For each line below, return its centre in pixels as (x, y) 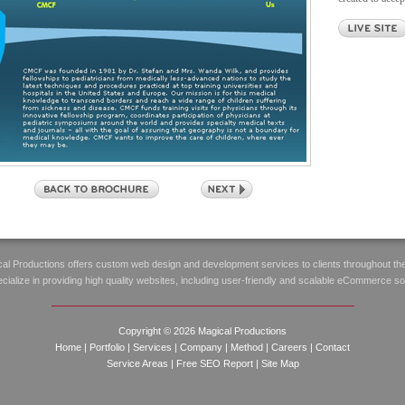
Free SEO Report (214, 363)
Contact (333, 347)
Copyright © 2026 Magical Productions (202, 331)
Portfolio (107, 347)
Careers (289, 347)
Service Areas (137, 363)
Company (201, 347)
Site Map (280, 363)
